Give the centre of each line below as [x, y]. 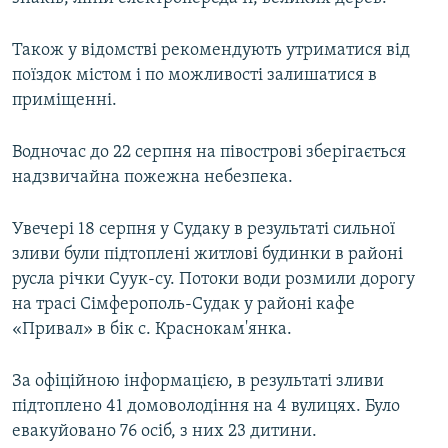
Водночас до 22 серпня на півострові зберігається [209, 153]
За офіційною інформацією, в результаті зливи [198, 382]
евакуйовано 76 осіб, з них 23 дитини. [164, 432]
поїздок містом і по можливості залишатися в [194, 76]
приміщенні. [64, 101]
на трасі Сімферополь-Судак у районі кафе [183, 305]
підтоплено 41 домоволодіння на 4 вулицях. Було [206, 407]
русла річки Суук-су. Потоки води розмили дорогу [213, 280]
